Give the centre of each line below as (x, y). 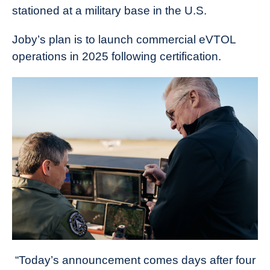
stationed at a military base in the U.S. (109, 10)
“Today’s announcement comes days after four (135, 260)
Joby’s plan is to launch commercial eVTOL (124, 39)
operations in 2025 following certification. (117, 56)
